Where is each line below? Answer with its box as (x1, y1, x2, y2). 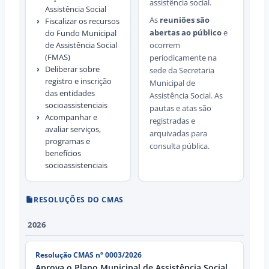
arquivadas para (150, 127, 207, 139)
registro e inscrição (45, 75, 112, 86)
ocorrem (150, 39, 180, 50)
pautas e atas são (150, 102, 211, 113)
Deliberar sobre (45, 63, 100, 74)
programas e (45, 135, 90, 147)
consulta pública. (150, 140, 210, 151)
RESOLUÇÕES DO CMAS (34, 194, 124, 204)
